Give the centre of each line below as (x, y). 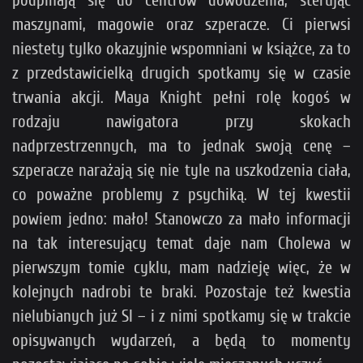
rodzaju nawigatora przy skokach (181, 121)
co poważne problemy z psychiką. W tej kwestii (181, 194)
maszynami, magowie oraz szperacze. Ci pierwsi (181, 24)
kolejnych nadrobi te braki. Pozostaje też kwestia (181, 291)
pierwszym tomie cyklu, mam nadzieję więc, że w (181, 267)
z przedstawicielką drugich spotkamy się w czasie (181, 73)
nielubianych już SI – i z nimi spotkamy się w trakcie (181, 316)
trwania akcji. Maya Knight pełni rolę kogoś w (181, 97)
